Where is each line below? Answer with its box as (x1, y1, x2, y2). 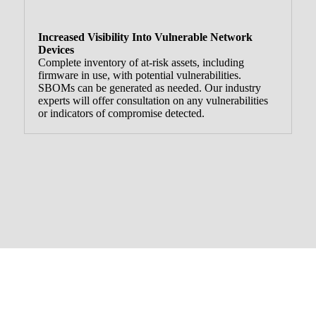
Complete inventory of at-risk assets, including (37, 56, 244, 69)
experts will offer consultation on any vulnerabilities (37, 95, 268, 107)
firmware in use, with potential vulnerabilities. (37, 69, 241, 82)
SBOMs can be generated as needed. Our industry (37, 82, 261, 95)
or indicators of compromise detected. (37, 107, 205, 120)
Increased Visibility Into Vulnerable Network (37, 31, 253, 44)
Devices (37, 44, 74, 56)
